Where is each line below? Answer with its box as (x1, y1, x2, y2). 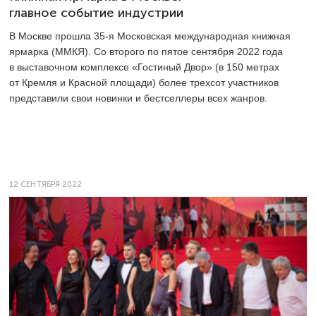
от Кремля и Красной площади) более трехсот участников (9, 76, 279, 88)
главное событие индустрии (9, 5, 183, 20)
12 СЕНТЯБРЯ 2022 (9, 179, 82, 189)
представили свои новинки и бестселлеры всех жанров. (9, 92, 267, 104)
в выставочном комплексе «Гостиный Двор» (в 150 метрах (9, 61, 279, 73)
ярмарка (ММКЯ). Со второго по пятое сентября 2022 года (9, 45, 283, 57)
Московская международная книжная (114, 30, 291, 42)
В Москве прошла (9, 30, 94, 42)
